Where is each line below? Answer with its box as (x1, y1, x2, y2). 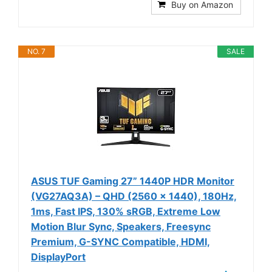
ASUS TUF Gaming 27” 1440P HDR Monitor (31, 174, 234, 187)
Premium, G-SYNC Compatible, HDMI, (31, 235, 210, 248)
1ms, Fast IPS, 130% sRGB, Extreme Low (31, 205, 220, 217)
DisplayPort (31, 250, 86, 263)
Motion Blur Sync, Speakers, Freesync (31, 220, 211, 233)
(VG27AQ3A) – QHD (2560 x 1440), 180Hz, (31, 189, 237, 202)
